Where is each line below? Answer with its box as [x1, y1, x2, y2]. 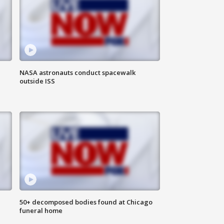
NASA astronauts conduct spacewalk [19, 68, 136, 77]
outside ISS [19, 76, 55, 86]
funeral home [19, 206, 63, 215]
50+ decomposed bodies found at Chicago [19, 197, 153, 207]
